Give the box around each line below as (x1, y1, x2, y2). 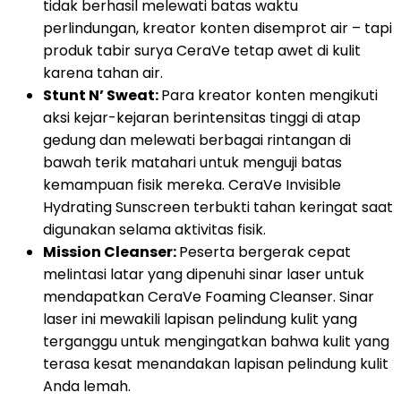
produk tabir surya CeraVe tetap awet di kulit (43, 40, 361, 62)
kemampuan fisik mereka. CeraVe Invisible (43, 175, 341, 196)
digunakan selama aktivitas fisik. (43, 219, 266, 241)
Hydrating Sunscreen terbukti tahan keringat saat (43, 197, 393, 218)
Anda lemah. (43, 376, 131, 397)
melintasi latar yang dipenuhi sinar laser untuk (43, 264, 364, 286)
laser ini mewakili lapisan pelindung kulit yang (43, 309, 357, 330)
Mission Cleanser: (43, 242, 179, 263)
